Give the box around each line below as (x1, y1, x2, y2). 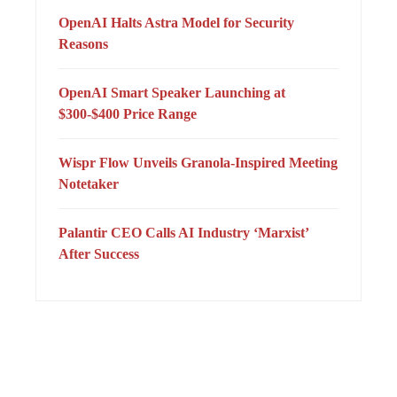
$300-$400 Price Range (58, 105, 197, 121)
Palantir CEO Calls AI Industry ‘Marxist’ (58, 224, 308, 240)
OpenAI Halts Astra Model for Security (58, 14, 294, 30)
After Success (58, 245, 139, 261)
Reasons (58, 35, 108, 51)
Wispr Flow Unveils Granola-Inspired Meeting (58, 154, 338, 170)
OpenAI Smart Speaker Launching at (58, 84, 285, 100)
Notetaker (58, 175, 119, 191)
